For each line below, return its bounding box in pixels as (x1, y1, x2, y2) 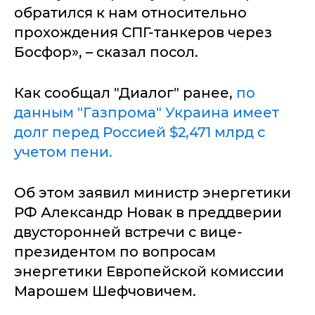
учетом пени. (14, 143, 112, 160)
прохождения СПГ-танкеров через (14, 24, 272, 41)
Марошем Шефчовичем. (14, 283, 196, 300)
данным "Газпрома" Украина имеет (14, 104, 279, 121)
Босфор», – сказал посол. (14, 44, 198, 60)
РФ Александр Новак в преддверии (14, 204, 282, 221)
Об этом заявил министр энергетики (14, 184, 291, 201)
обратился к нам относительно (14, 4, 247, 21)
